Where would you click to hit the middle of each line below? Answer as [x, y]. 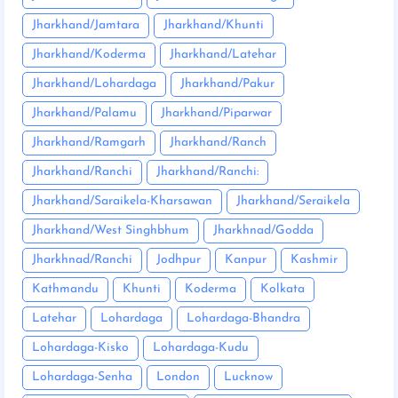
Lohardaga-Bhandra [243, 319]
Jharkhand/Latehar [223, 55]
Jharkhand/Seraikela [293, 202]
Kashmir [314, 260]
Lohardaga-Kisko [80, 348]
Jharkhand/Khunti [214, 26]
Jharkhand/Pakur [227, 84]
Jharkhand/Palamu [84, 114]
